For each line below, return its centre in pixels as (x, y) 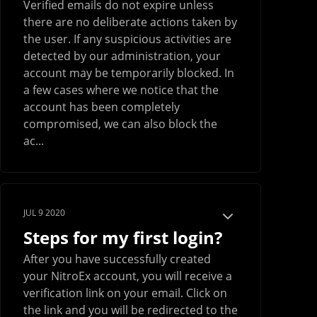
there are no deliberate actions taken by (130, 22)
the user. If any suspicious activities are (127, 39)
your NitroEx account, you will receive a (128, 276)
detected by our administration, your (122, 56)
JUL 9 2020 (44, 213)
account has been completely (102, 107)
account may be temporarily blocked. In (129, 73)
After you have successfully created (117, 259)
